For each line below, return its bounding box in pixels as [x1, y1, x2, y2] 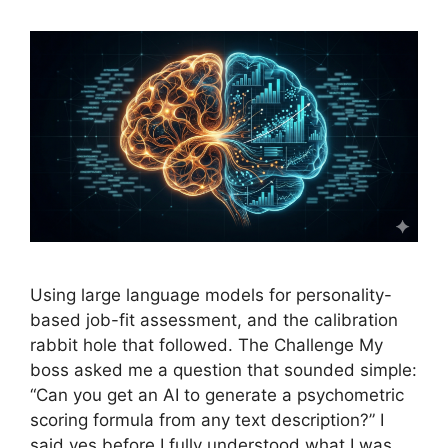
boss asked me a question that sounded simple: [30, 360, 417, 381]
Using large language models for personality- [30, 285, 392, 306]
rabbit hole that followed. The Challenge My [30, 335, 383, 356]
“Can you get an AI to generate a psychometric [30, 385, 404, 406]
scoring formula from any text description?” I [30, 410, 384, 431]
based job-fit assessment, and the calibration [30, 310, 398, 331]
